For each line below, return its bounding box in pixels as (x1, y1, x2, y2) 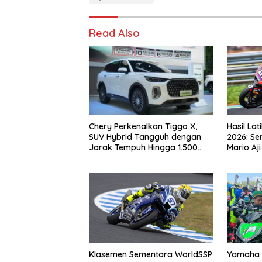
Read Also (89, 26, 140, 40)
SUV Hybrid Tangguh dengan (89, 131, 201, 142)
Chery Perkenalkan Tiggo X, (89, 120, 197, 132)
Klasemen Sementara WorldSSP (89, 249, 212, 260)
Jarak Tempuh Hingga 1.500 (89, 142, 198, 153)
